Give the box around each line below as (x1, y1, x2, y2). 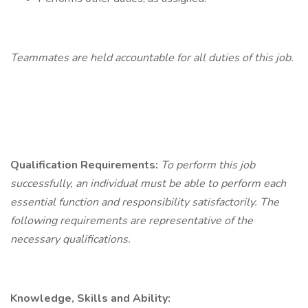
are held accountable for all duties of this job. (71, 50, 294, 65)
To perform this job (161, 157, 255, 173)
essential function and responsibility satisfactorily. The (10, 195, 279, 210)
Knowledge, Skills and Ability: (10, 291, 170, 306)
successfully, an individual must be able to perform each (10, 176, 286, 191)
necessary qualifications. (10, 232, 131, 247)
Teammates (10, 50, 71, 65)
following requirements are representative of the (10, 213, 253, 228)
